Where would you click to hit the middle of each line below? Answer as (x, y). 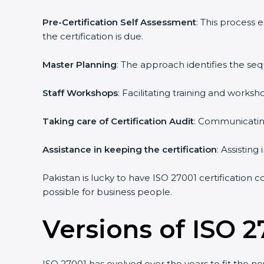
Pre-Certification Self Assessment (119, 22)
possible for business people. (107, 192)
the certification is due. (93, 36)
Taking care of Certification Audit (118, 121)
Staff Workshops (80, 93)
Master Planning (80, 65)
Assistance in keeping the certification (130, 149)
